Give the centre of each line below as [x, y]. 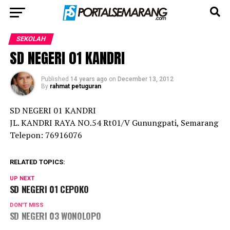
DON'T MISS [26, 205]
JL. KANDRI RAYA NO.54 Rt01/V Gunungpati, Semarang [114, 123]
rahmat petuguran [75, 86]
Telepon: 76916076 [46, 135]
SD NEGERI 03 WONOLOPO [55, 216]
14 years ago [89, 79]
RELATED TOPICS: [37, 162]
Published [55, 79]
